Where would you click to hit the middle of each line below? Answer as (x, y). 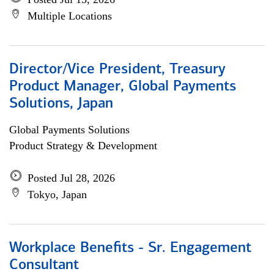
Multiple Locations (70, 16)
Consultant (44, 265)
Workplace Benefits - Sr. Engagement (130, 248)
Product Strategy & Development (83, 146)
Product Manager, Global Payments (123, 87)
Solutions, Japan (61, 104)
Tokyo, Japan (57, 194)
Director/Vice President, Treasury (117, 70)
